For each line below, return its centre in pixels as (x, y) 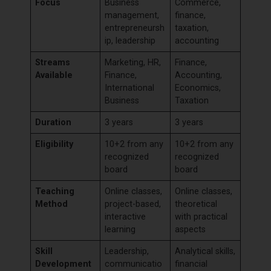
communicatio (134, 264)
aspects (192, 230)
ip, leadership (132, 41)
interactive (126, 217)
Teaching (55, 192)
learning (122, 230)
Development (64, 264)
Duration (54, 123)
